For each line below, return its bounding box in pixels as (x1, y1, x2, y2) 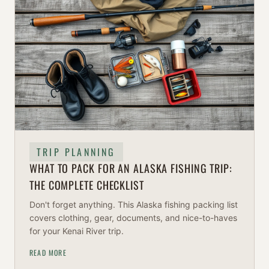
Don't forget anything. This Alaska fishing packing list (29, 199, 238, 210)
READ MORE (29, 247, 67, 258)
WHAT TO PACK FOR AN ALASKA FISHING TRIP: (29, 160, 232, 176)
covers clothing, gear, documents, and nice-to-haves (29, 212, 237, 223)
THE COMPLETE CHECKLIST (29, 177, 144, 193)
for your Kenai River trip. (29, 225, 124, 236)
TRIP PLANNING (37, 144, 116, 159)
